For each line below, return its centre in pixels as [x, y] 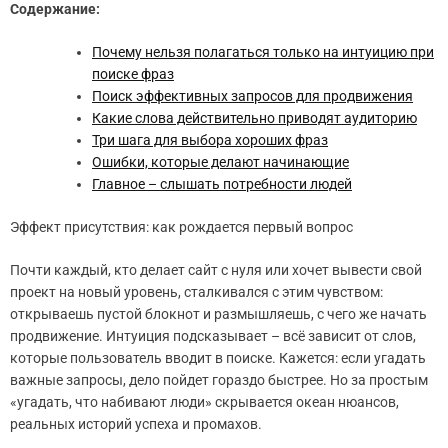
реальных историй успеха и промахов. [136, 424]
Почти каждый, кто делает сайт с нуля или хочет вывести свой [216, 270]
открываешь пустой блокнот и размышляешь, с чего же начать [218, 314]
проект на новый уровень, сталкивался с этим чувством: [196, 292]
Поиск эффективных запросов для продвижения [252, 96]
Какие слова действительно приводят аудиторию [254, 118]
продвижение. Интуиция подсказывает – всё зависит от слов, [213, 336]
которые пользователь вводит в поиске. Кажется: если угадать [218, 358]
